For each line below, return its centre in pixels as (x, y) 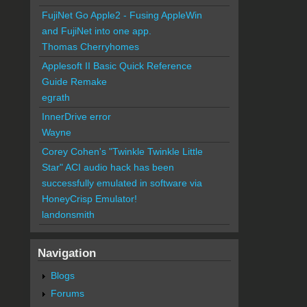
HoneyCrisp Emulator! (89, 198)
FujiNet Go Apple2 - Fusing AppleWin (122, 15)
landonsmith (68, 214)
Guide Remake (74, 81)
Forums (67, 293)
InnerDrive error (76, 116)
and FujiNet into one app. (96, 30)
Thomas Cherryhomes (90, 46)
